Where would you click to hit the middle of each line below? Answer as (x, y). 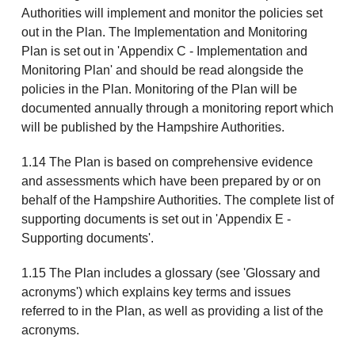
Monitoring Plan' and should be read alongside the (162, 71)
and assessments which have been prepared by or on (171, 181)
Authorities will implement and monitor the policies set (172, 13)
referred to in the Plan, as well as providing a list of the (172, 311)
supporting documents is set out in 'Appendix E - (156, 219)
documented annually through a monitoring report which (177, 109)
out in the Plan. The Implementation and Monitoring (164, 32)
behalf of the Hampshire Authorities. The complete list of (177, 200)
